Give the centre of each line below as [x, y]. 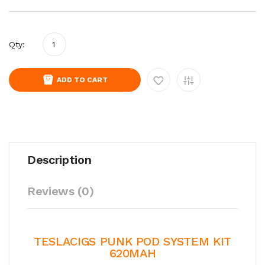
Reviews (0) [61, 191]
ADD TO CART [82, 80]
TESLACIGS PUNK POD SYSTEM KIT [132, 241]
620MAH [132, 253]
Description [59, 159]
